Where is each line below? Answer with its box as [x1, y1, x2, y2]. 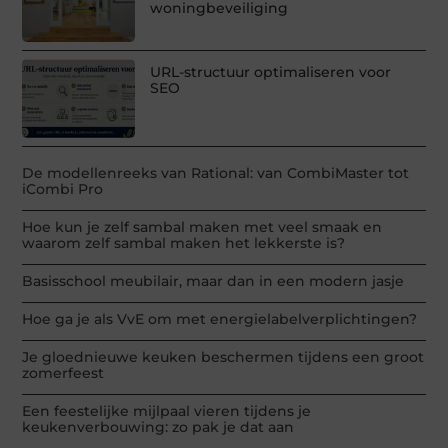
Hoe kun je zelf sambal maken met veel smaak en [22, 218, 383, 237]
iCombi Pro [22, 180, 104, 199]
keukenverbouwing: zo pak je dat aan [22, 418, 295, 437]
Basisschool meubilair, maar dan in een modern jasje [22, 272, 405, 291]
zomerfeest [22, 364, 105, 383]
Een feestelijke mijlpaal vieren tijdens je [22, 402, 312, 421]
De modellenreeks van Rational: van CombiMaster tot [22, 164, 410, 183]
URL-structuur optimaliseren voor [150, 63, 392, 82]
